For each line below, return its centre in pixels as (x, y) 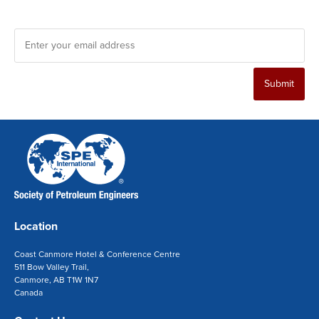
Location (36, 226)
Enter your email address (74, 21)
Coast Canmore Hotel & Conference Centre (97, 254)
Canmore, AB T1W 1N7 (56, 279)
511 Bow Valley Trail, (52, 267)
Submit (279, 84)
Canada (28, 292)
